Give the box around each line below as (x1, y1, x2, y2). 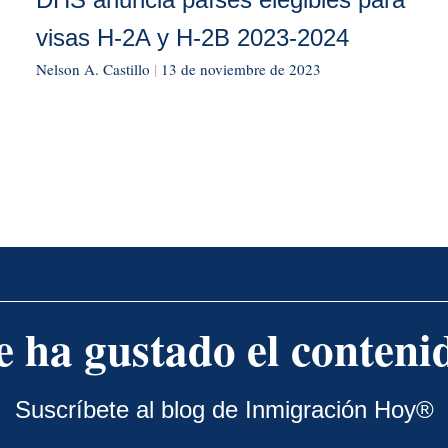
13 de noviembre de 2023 (160, 58, 321, 79)
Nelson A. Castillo (35, 58, 150, 79)
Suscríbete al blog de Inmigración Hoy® (14, 395, 434, 423)
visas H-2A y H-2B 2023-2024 (35, 23, 349, 51)
